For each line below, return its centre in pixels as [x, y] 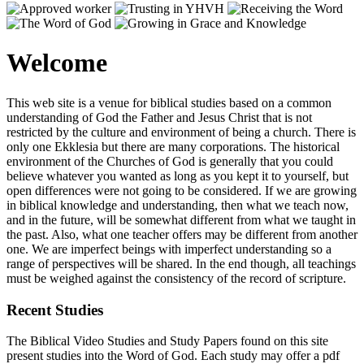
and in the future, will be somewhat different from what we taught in [181, 219]
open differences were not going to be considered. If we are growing [182, 190]
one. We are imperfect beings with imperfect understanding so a [169, 249]
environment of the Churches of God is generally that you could [170, 161]
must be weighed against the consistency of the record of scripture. [176, 278]
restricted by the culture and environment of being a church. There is [181, 132]
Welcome [57, 63]
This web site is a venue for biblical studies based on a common [169, 102]
